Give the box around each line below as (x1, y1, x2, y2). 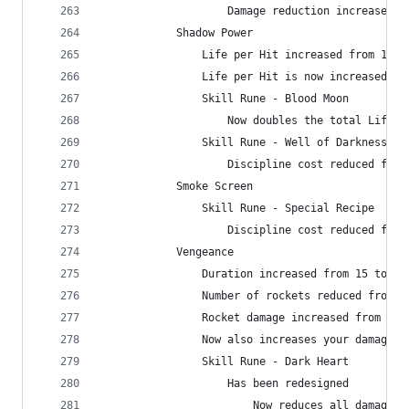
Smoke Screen (100, 180, 253, 193)
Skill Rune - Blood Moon (100, 92, 349, 105)
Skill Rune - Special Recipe (100, 202, 374, 215)
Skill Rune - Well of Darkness (100, 136, 387, 149)
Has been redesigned (100, 377, 349, 390)
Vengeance (100, 246, 234, 258)
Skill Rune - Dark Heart (100, 355, 349, 368)
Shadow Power (100, 26, 253, 39)
